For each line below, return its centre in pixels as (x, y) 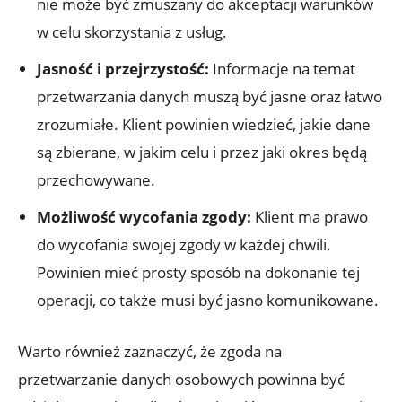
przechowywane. (96, 179)
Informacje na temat (282, 68)
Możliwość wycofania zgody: (144, 216)
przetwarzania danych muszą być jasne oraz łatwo (210, 96)
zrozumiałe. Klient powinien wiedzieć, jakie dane (204, 124)
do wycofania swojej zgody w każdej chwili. (184, 244)
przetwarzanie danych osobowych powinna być (181, 379)
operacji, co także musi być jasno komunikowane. (208, 300)
